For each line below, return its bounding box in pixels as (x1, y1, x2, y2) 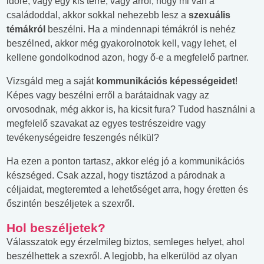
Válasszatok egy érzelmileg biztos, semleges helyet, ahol (6, 236, 245, 247)
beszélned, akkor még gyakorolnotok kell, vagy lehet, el (6, 38, 237, 48)
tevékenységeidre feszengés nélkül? (6, 132, 159, 143)
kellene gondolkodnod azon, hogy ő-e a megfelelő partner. (6, 52, 249, 62)
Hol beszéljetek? (6, 220, 105, 235)
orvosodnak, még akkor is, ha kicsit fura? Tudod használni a (6, 104, 255, 114)
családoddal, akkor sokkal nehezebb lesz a (6, 9, 189, 20)
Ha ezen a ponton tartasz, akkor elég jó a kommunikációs (6, 156, 245, 166)
